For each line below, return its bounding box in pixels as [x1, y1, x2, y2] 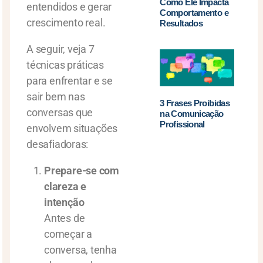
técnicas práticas [26, 59, 104, 71]
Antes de [44, 212, 85, 224]
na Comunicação [160, 109, 224, 119]
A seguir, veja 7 [26, 43, 95, 55]
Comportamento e [160, 7, 228, 18]
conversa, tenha [44, 244, 117, 256]
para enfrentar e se [26, 75, 113, 87]
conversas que [26, 106, 93, 119]
